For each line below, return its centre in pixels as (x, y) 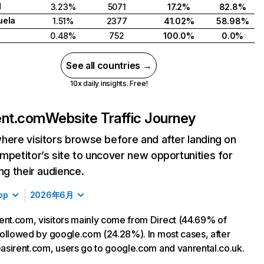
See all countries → (109, 65)
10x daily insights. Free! (109, 83)
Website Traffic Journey (120, 118)
